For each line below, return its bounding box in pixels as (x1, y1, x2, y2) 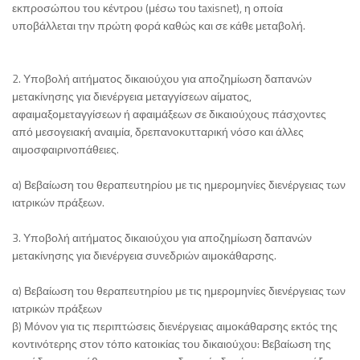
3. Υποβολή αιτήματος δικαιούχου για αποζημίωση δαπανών (12, 228, 312, 246)
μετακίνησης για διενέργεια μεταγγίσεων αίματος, (12, 87, 252, 104)
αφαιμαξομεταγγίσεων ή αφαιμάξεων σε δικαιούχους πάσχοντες (12, 104, 326, 122)
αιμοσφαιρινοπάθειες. (12, 140, 119, 157)
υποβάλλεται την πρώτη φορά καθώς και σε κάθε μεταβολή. (12, 16, 305, 34)
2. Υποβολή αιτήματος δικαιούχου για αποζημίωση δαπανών (12, 69, 312, 87)
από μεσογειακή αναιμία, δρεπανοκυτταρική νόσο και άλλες (12, 122, 304, 140)
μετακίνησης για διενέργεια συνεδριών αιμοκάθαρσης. (12, 246, 276, 264)
